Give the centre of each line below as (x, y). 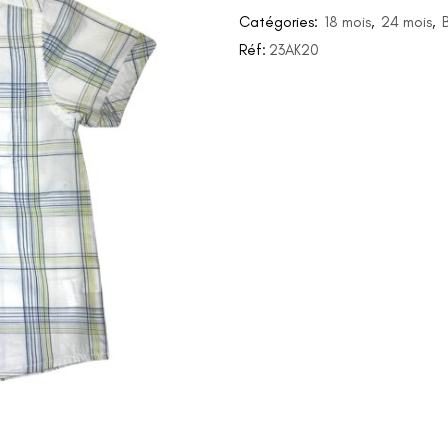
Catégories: (280, 22)
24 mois (406, 22)
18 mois (348, 22)
